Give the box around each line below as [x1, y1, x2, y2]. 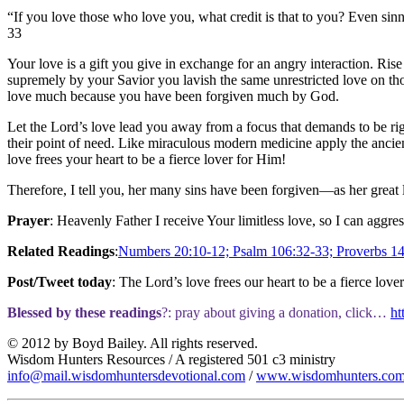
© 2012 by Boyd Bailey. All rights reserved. [7, 335, 258, 351]
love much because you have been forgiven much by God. [7, 87, 339, 104]
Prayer [7, 212, 50, 228]
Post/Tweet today [7, 273, 112, 289]
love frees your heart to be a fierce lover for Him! [7, 151, 286, 167]
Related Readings [7, 243, 115, 259]
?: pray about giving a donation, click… [161, 304, 387, 320]
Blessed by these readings [7, 304, 161, 320]
